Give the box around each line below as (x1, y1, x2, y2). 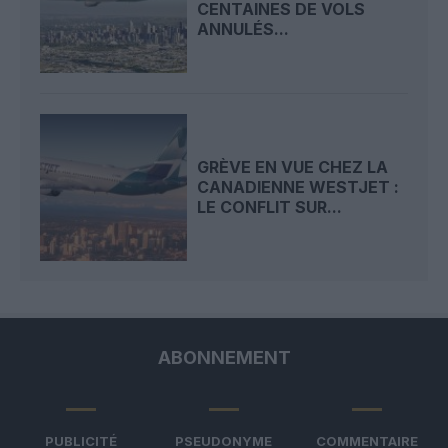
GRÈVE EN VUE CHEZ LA (197, 157, 389, 178)
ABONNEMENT (157, 346, 291, 368)
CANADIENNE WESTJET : (197, 177, 400, 198)
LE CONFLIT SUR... (197, 197, 343, 218)
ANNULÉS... (197, 19, 290, 40)
